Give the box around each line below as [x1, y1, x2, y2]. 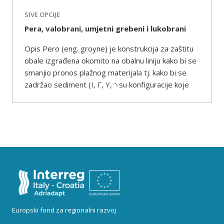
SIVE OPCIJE [24, 10, 60, 19]
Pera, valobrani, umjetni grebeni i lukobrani [24, 23, 186, 33]
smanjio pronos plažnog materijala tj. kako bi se [24, 67, 186, 77]
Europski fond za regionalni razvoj [12, 205, 116, 214]
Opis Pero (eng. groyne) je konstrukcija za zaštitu [24, 43, 193, 53]
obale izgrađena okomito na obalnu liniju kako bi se [24, 55, 196, 65]
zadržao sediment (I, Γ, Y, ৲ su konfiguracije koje [24, 79, 189, 89]
